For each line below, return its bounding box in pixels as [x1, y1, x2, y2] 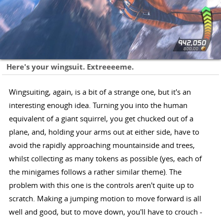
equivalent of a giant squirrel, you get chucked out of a [8, 113, 193, 123]
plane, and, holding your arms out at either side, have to [8, 126, 199, 137]
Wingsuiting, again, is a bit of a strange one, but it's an [8, 86, 191, 97]
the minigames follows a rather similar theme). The [8, 166, 182, 177]
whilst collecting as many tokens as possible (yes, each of [8, 153, 202, 163]
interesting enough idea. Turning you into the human [8, 100, 187, 110]
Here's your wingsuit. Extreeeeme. [6, 62, 134, 73]
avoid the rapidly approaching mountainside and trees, [8, 140, 195, 150]
